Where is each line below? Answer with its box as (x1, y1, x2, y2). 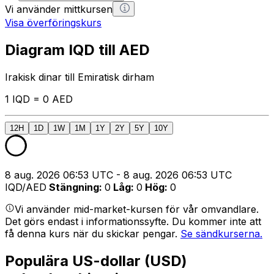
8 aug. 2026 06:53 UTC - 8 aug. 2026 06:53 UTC (5, 168, 232, 181)
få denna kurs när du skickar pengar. (5, 227, 180, 240)
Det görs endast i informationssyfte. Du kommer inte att (5, 215, 261, 228)
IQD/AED (5, 180, 46, 193)
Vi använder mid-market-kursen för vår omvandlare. (15, 202, 259, 215)
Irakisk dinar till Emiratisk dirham (5, 70, 154, 83)
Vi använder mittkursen (5, 2, 113, 15)
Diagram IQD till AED (5, 40, 150, 59)
